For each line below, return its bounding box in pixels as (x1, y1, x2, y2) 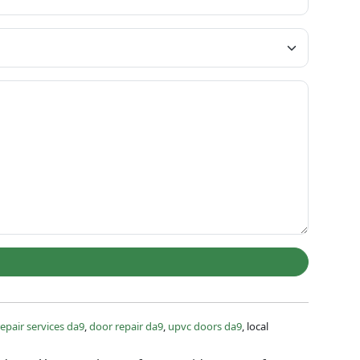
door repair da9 (89, 318, 163, 333)
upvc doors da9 (168, 318, 242, 333)
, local (242, 318, 268, 333)
